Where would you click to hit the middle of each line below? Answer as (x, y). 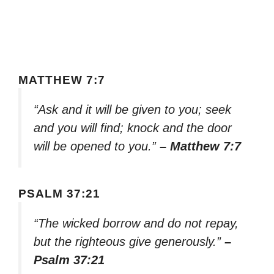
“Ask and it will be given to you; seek (132, 109)
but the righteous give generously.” (129, 242)
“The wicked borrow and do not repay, (136, 224)
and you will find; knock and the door (133, 128)
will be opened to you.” (97, 146)
